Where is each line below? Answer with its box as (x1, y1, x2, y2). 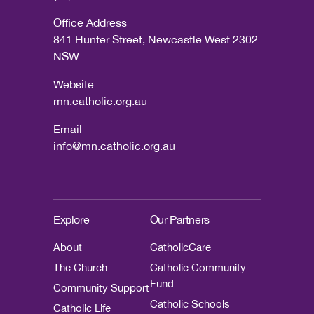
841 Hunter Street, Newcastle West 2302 (53, 32, 258, 46)
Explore (53, 212, 90, 226)
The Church (53, 261, 107, 273)
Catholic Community (149, 261, 246, 273)
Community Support (53, 281, 149, 294)
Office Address (53, 15, 127, 29)
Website (53, 77, 94, 90)
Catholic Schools (149, 297, 230, 310)
